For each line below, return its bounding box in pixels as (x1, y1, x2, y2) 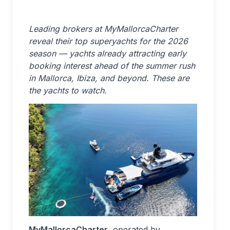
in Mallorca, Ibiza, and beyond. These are (29, 73, 189, 83)
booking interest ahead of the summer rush (29, 61, 195, 71)
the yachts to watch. (29, 85, 107, 95)
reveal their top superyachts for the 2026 (29, 36, 188, 46)
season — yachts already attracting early (29, 48, 186, 59)
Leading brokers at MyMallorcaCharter (29, 24, 178, 34)
